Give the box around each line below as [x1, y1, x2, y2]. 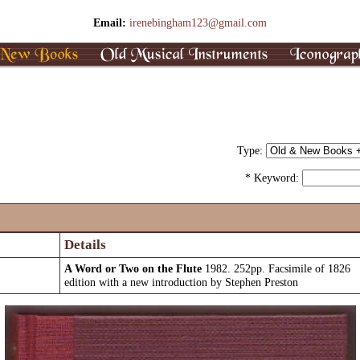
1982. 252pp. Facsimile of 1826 [205, 262, 350, 275]
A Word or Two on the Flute [64, 262, 205, 275]
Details [64, 237, 106, 252]
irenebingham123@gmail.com [129, 16, 267, 29]
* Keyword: [245, 171, 302, 185]
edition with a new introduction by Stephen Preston [64, 276, 298, 288]
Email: [93, 16, 129, 29]
